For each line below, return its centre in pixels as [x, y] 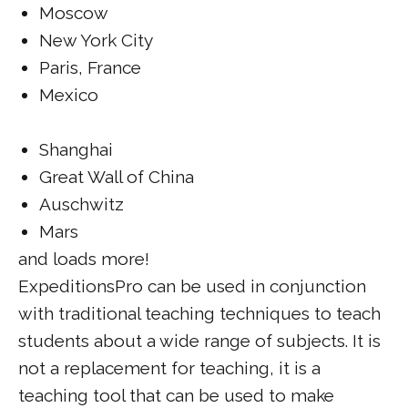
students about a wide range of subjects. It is [199, 340]
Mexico [68, 94]
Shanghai [76, 149]
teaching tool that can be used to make [176, 395]
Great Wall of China [116, 176]
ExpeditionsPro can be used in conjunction [192, 286]
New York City [96, 40]
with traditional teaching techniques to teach [199, 313]
